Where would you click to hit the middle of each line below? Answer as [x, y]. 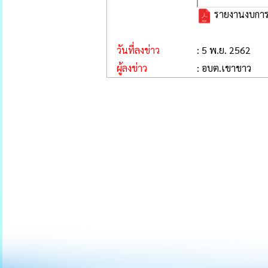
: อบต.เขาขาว [224, 68]
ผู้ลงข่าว [127, 68]
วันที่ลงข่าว [133, 50]
